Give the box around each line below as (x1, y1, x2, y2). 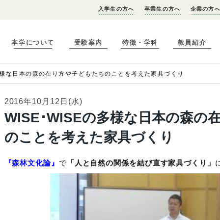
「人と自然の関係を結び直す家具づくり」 (66, 159, 215, 167)
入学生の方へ (98, 6, 135, 12)
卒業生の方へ (144, 6, 181, 12)
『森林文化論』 (4, 159, 59, 167)
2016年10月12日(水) (4, 97, 82, 106)
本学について (11, 39, 55, 47)
